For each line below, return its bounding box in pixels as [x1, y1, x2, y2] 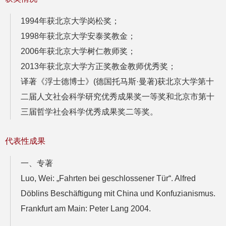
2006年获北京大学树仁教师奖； [21, 47, 136, 56]
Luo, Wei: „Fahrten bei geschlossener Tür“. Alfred [21, 174, 196, 183]
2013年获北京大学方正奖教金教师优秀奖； [21, 62, 176, 71]
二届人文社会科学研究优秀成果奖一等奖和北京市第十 [21, 92, 214, 101]
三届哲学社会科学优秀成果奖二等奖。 [21, 107, 158, 117]
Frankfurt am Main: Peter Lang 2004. [21, 204, 151, 213]
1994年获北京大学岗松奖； [21, 17, 120, 26]
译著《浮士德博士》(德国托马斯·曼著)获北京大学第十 [21, 77, 214, 86]
